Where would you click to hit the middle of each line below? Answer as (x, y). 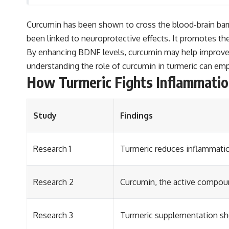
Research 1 (52, 148)
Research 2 (53, 182)
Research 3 (53, 215)
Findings (136, 115)
